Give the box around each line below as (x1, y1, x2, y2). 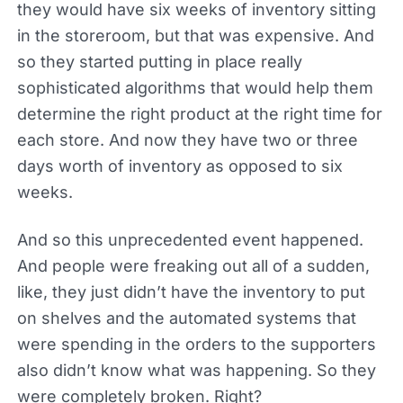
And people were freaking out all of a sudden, (16, 255, 370, 275)
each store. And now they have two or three (16, 130, 358, 149)
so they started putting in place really (16, 51, 302, 71)
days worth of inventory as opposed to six (16, 156, 343, 175)
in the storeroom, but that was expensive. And (16, 25, 374, 45)
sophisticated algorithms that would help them (16, 77, 373, 97)
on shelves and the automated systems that (16, 308, 356, 327)
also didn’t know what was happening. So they (16, 360, 376, 380)
